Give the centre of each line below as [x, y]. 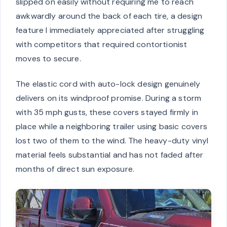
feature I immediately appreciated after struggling [110, 30]
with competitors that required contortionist [102, 45]
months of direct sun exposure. [75, 169]
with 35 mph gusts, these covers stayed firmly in [107, 112]
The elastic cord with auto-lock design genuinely [108, 84]
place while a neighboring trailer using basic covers [111, 127]
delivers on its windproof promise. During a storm [109, 98]
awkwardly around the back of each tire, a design [109, 16]
